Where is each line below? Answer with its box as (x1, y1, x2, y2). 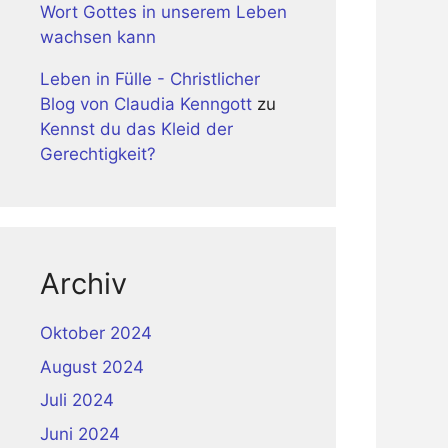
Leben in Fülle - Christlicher (40, 69, 260, 89)
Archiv (40, 266, 127, 301)
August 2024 (40, 356, 144, 377)
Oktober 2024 (40, 323, 152, 343)
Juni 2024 (40, 423, 120, 444)
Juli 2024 (40, 390, 114, 410)
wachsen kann (40, 27, 156, 47)
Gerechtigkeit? (40, 144, 156, 164)
